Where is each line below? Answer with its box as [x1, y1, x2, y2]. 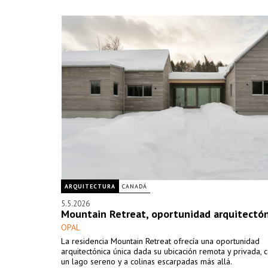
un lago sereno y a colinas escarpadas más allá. [61, 256, 232, 267]
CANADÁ [122, 182, 147, 190]
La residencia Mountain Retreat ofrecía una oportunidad [61, 236, 260, 246]
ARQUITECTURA [65, 182, 115, 190]
